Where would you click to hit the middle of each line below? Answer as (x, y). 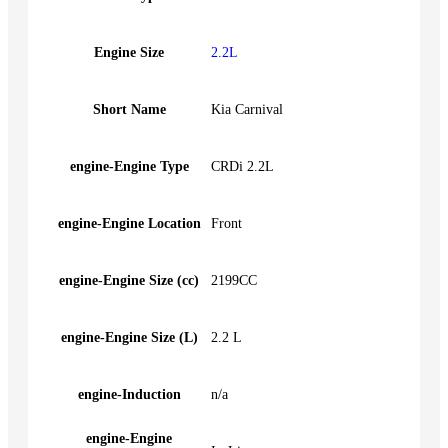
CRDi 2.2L (242, 166)
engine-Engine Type (129, 166)
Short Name (129, 109)
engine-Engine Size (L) (129, 337)
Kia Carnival (247, 109)
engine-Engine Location (129, 223)
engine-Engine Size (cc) (129, 280)
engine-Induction (129, 394)
